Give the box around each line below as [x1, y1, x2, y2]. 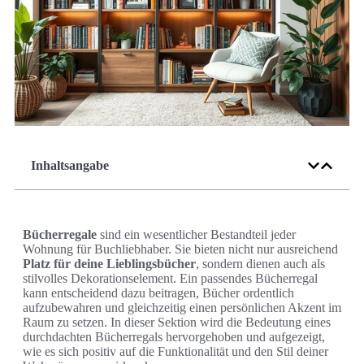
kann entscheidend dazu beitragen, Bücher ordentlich [23, 286, 294, 301]
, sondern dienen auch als [196, 257, 325, 271]
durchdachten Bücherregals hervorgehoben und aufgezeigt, [23, 330, 325, 344]
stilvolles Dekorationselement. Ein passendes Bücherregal [23, 271, 318, 286]
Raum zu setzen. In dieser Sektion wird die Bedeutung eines [23, 315, 331, 330]
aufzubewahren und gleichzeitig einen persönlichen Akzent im [23, 301, 341, 315]
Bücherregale [23, 227, 97, 242]
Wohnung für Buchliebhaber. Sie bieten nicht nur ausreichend [23, 242, 338, 257]
